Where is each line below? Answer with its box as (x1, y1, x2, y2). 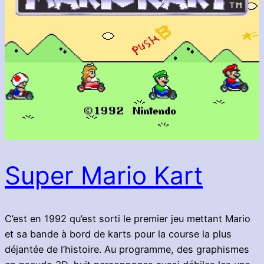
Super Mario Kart (5, 160, 203, 191)
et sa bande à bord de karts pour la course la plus (5, 228, 232, 240)
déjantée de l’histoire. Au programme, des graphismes (5, 243, 249, 255)
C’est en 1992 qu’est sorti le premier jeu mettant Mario (5, 213, 250, 225)
